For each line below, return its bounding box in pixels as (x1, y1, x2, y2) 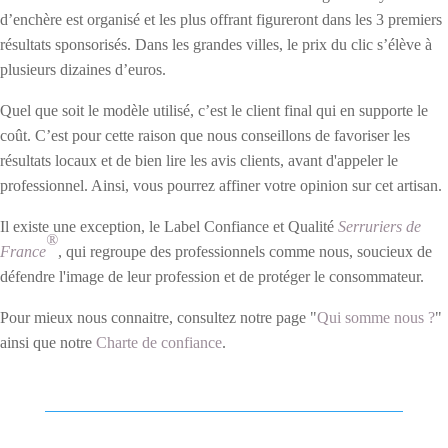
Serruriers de (338, 218, 421, 236)
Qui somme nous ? (317, 309, 435, 327)
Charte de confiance (96, 334, 222, 352)
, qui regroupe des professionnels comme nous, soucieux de (58, 243, 432, 261)
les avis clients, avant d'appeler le (190, 152, 398, 170)
